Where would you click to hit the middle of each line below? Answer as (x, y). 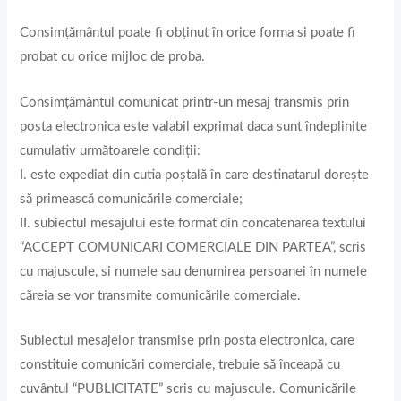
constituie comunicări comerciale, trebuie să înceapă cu (180, 364)
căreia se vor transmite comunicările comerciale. (161, 295)
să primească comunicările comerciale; (132, 199)
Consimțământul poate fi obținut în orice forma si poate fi (188, 33)
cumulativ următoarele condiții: (111, 150)
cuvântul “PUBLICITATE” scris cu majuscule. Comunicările (188, 388)
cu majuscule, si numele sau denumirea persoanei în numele (194, 271)
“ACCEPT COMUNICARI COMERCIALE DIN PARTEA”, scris (193, 247)
